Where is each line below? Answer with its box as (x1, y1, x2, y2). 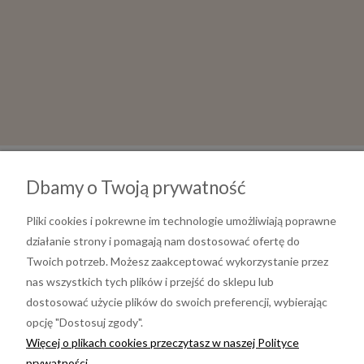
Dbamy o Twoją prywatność (26, 176, 245, 198)
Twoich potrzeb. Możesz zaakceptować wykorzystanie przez (26, 254, 328, 268)
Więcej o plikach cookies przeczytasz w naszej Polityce (26, 336, 299, 349)
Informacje (12, 316, 102, 337)
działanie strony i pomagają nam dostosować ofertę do (26, 234, 300, 248)
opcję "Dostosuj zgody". (26, 315, 143, 329)
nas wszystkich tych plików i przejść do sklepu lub (26, 275, 274, 288)
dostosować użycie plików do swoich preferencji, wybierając (26, 295, 327, 309)
